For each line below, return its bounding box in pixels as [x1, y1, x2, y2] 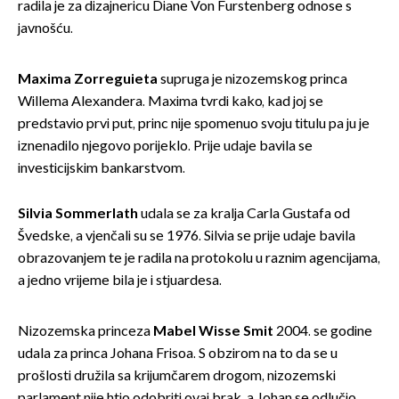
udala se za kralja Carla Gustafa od [138, 205, 350, 223]
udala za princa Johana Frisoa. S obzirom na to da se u [18, 345, 338, 362]
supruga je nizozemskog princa [158, 70, 347, 88]
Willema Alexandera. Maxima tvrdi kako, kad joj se [18, 93, 323, 110]
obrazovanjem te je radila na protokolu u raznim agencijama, [18, 249, 380, 267]
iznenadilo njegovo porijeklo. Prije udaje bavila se [18, 137, 313, 155]
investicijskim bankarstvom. [18, 159, 185, 177]
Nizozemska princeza [18, 322, 151, 340]
